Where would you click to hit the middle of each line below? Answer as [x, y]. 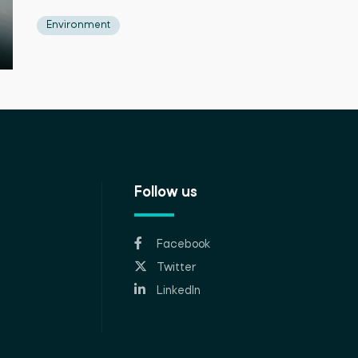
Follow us [166, 193]
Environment [78, 25]
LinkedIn [179, 291]
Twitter [177, 268]
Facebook [184, 245]
